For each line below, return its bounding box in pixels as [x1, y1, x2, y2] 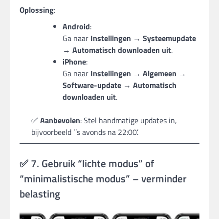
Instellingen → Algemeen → [90, 67, 186, 79]
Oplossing [20, 3, 54, 16]
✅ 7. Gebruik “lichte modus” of [20, 155, 154, 171]
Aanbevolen [40, 114, 80, 126]
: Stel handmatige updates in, [80, 114, 177, 126]
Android [63, 20, 90, 32]
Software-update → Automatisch [63, 79, 176, 91]
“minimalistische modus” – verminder [20, 170, 187, 186]
